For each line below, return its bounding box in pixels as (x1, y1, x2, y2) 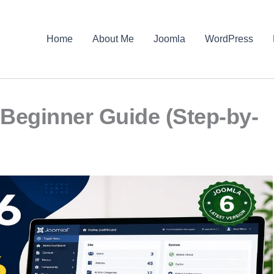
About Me (92, 34, 135, 44)
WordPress (205, 34, 254, 44)
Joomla (154, 34, 186, 44)
